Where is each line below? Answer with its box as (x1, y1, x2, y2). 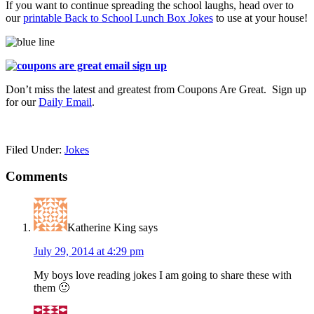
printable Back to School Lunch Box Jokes (23, 11, 213, 24)
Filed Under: (6, 143, 64, 156)
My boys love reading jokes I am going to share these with (34, 269, 292, 282)
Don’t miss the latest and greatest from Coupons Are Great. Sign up (6, 83, 306, 95)
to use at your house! (213, 11, 308, 24)
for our (6, 95, 39, 108)
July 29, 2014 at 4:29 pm (34, 245, 144, 258)
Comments (6, 169, 67, 184)
